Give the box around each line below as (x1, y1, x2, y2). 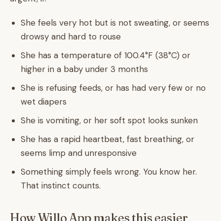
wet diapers (21, 96, 67, 107)
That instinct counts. (21, 180, 101, 191)
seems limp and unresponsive (21, 147, 137, 158)
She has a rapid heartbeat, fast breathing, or (21, 134, 194, 145)
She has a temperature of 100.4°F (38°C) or (21, 50, 190, 61)
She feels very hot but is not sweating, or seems (21, 17, 209, 28)
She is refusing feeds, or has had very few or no (21, 82, 206, 93)
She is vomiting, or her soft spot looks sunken (21, 115, 198, 126)
